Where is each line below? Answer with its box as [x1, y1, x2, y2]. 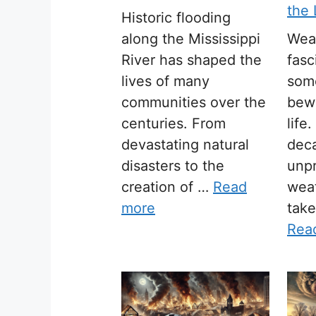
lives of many [121, 73, 209, 90]
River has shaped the [121, 51, 262, 69]
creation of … [121, 178, 213, 196]
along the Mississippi [121, 30, 260, 48]
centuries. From [121, 115, 226, 133]
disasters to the [121, 157, 224, 175]
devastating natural [121, 136, 249, 154]
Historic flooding [121, 9, 231, 27]
